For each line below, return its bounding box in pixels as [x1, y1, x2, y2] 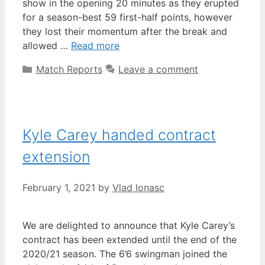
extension [22, 148, 90, 166]
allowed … [22, 40, 71, 52]
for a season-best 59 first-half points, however [22, 11, 232, 24]
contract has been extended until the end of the [22, 233, 237, 245]
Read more [71, 40, 119, 52]
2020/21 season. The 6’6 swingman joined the [22, 247, 227, 260]
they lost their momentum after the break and [22, 25, 227, 38]
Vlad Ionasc [112, 181, 164, 193]
